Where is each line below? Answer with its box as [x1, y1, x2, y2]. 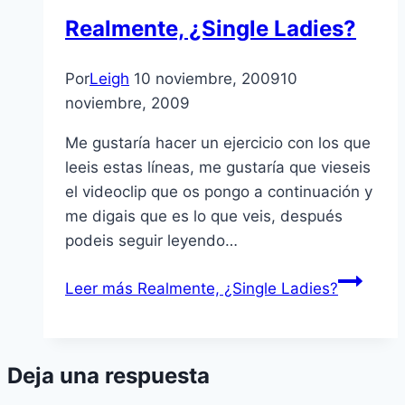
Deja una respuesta [7, 363, 210, 390]
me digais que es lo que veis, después [65, 207, 343, 226]
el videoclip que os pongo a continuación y [65, 183, 372, 202]
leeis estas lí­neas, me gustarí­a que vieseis [65, 158, 371, 177]
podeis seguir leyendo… [65, 231, 238, 250]
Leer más [65, 279, 133, 298]
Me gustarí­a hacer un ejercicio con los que [65, 134, 371, 153]
